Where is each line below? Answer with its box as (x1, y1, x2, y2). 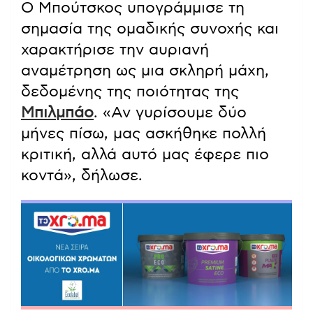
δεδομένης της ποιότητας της (21, 83, 239, 99)
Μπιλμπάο (21, 104, 94, 120)
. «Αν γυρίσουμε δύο (94, 104, 247, 120)
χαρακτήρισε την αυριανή (21, 41, 209, 57)
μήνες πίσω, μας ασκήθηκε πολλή (21, 125, 266, 141)
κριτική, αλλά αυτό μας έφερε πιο (21, 146, 269, 162)
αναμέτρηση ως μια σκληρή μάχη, (21, 62, 269, 78)
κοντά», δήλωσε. (21, 167, 143, 183)
